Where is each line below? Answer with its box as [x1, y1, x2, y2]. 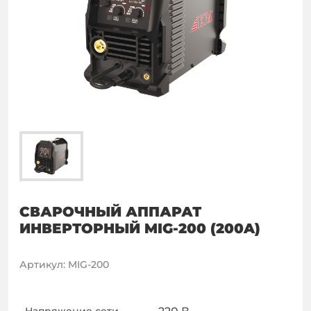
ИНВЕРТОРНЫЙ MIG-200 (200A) [19, 220, 260, 237]
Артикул [19, 258, 63, 271]
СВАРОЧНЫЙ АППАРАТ [19, 203, 201, 220]
